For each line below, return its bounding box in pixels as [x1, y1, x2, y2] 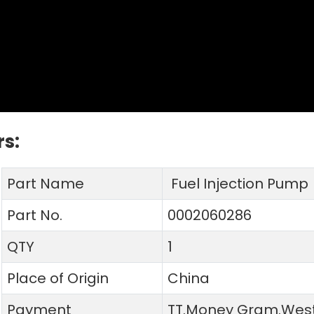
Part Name [6, 173, 84, 193]
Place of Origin [6, 268, 109, 288]
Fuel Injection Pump [167, 173, 308, 193]
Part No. [6, 205, 62, 225]
